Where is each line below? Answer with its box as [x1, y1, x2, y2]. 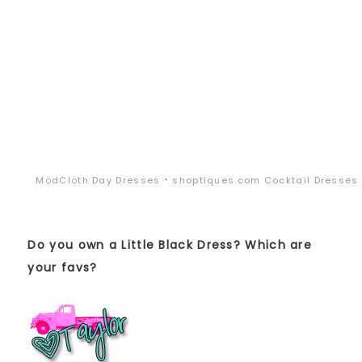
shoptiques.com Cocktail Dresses [172, 174, 359, 187]
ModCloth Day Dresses [36, 174, 161, 187]
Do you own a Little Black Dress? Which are [27, 237, 313, 254]
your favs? [27, 259, 98, 276]
